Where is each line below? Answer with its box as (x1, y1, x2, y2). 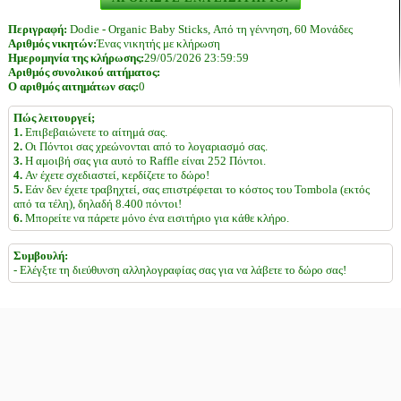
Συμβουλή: (13, 248, 68, 262)
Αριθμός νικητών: (7, 36, 97, 50)
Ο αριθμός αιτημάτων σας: (7, 79, 139, 93)
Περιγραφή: (7, 21, 70, 36)
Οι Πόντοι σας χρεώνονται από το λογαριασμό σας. (21, 140, 268, 154)
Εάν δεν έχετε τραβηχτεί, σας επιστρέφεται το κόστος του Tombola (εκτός (21, 183, 370, 197)
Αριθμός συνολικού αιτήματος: (7, 64, 160, 79)
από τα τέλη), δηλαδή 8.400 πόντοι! (13, 197, 182, 211)
